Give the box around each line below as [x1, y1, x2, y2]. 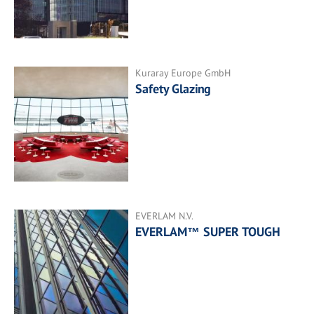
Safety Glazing [135, 81, 211, 97]
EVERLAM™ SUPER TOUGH [135, 223, 281, 240]
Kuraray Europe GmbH [135, 67, 231, 80]
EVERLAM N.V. [135, 209, 194, 222]
